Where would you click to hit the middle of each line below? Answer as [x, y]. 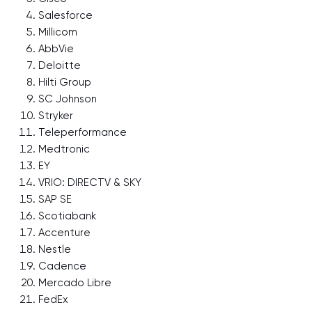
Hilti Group [65, 82]
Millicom [58, 32]
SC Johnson [68, 99]
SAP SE [55, 199]
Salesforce [65, 15]
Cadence [62, 266]
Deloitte [60, 65]
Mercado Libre [75, 283]
